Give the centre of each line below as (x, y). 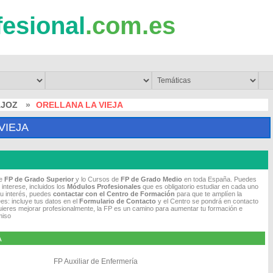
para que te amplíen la (208, 194)
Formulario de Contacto (118, 201)
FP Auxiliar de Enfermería (96, 261)
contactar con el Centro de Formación (114, 194)
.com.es (130, 26)
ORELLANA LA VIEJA (80, 105)
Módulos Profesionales (104, 186)
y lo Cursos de (97, 179)
